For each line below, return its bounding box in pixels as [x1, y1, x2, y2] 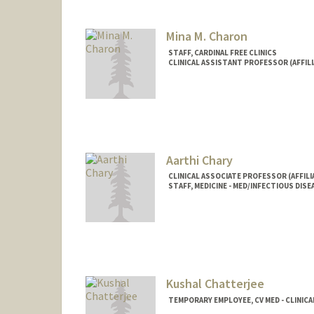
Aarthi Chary [165, 151, 233, 168]
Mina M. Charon [165, 27, 247, 44]
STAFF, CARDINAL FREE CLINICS [168, 47, 277, 57]
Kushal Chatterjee [165, 275, 264, 292]
